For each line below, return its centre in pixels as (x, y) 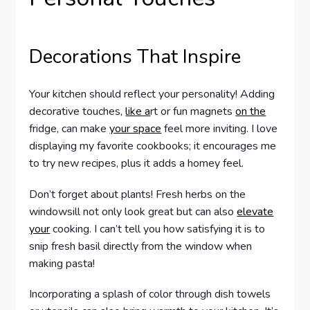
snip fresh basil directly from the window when (141, 246)
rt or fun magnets (193, 112)
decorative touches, (77, 112)
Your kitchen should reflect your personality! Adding (152, 94)
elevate (255, 211)
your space (136, 129)
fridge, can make (70, 129)
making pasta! (62, 263)
